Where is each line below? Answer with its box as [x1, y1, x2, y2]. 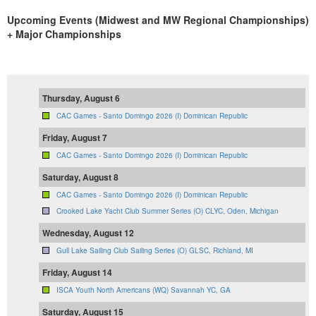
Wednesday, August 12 [42, 226, 134, 240]
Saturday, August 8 [42, 171, 119, 184]
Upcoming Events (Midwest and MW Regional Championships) [7, 13, 309, 28]
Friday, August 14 [42, 266, 112, 279]
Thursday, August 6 [42, 92, 120, 105]
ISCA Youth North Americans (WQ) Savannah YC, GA [56, 285, 231, 296]
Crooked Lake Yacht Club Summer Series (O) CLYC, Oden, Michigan [56, 206, 279, 217]
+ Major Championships [7, 27, 121, 42]
